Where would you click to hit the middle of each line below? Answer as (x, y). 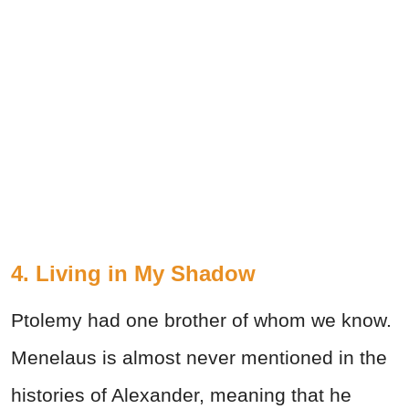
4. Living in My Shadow (133, 274)
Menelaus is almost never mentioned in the (199, 358)
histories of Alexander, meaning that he (181, 395)
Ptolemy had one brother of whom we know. (201, 320)
